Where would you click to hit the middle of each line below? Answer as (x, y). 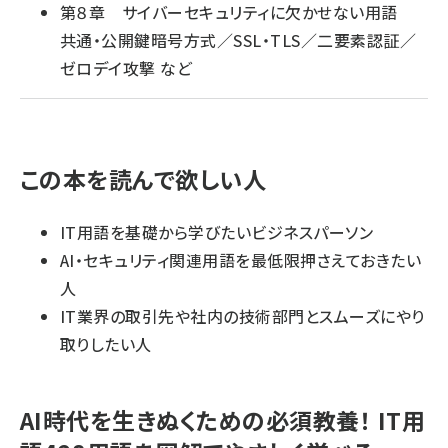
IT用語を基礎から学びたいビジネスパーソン (217, 232)
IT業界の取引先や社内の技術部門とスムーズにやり (242, 316)
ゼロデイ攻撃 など (126, 68)
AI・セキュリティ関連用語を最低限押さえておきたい (240, 260)
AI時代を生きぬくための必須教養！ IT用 (223, 420)
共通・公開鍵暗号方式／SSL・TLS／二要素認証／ (238, 40)
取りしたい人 (106, 344)
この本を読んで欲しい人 (143, 179)
